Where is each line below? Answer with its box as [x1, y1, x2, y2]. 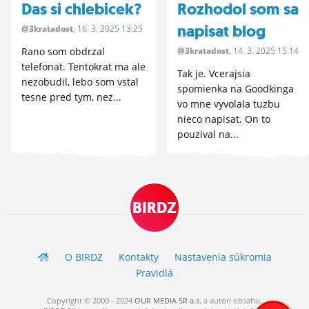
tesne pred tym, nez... [21, 90, 121, 103]
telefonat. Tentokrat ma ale [21, 59, 146, 73]
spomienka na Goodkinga [177, 81, 294, 95]
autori [210, 295, 233, 306]
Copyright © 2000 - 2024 [47, 295, 134, 306]
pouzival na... [177, 127, 239, 141]
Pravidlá [136, 266, 173, 280]
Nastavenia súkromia [174, 250, 272, 264]
